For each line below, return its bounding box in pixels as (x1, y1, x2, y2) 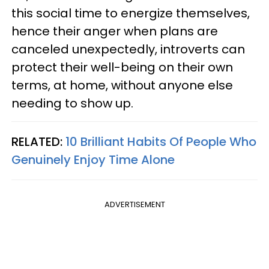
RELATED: (11, 133, 65, 150)
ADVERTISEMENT (104, 198, 165, 210)
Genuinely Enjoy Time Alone (11, 151, 175, 168)
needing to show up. (11, 94, 133, 112)
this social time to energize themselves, (11, 4, 250, 22)
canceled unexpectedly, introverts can (11, 40, 245, 58)
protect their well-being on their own (11, 58, 233, 76)
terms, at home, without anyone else (11, 76, 233, 94)
